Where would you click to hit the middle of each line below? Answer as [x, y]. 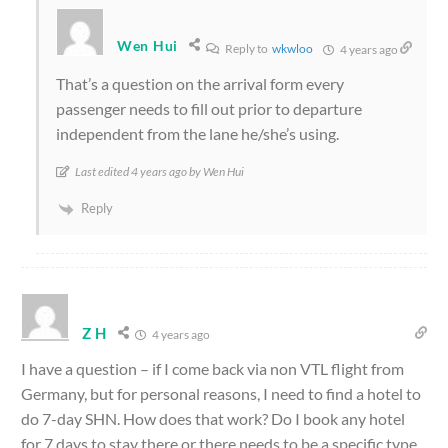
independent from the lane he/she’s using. [197, 134]
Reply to [247, 49]
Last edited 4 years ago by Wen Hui [159, 172]
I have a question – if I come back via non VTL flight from [212, 369]
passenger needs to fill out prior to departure [209, 109]
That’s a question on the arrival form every [200, 84]
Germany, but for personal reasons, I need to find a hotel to [221, 394]
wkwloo [292, 49]
